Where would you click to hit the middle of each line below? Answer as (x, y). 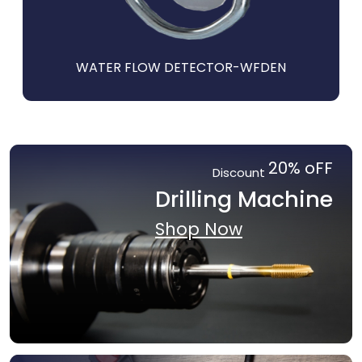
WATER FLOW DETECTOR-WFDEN (181, 67)
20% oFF (301, 168)
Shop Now (199, 229)
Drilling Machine (244, 200)
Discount (240, 173)
